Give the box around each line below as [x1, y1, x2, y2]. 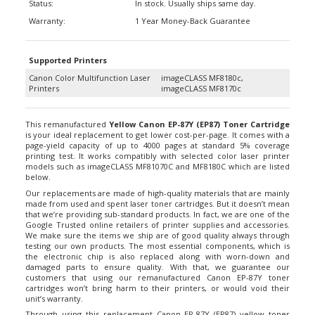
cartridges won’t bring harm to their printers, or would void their [25, 272, 290, 283]
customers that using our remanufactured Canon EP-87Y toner [25, 262, 290, 273]
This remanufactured [25, 109, 109, 120]
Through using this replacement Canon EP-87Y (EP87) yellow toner [25, 299, 290, 309]
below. [25, 162, 51, 172]
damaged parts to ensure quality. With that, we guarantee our [25, 251, 290, 262]
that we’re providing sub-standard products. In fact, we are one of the [25, 198, 290, 210]
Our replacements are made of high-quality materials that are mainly [25, 177, 290, 188]
